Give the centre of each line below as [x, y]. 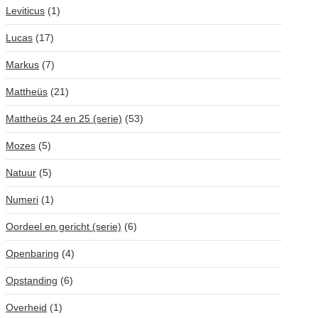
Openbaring [32, 253]
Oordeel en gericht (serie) [64, 226]
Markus [22, 65]
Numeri [22, 199]
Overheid [26, 307]
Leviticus [25, 11]
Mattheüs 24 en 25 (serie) [64, 119]
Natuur [21, 172]
